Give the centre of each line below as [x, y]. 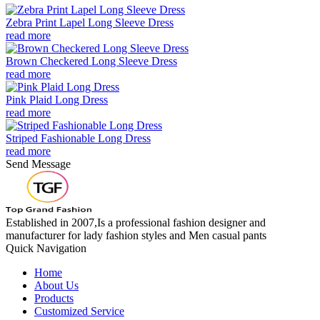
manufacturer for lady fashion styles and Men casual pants [136, 235]
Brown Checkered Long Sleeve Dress [91, 61]
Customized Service [79, 311]
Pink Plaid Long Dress [57, 99]
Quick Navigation [46, 248]
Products [54, 298]
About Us [56, 285]
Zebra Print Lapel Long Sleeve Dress [90, 22]
